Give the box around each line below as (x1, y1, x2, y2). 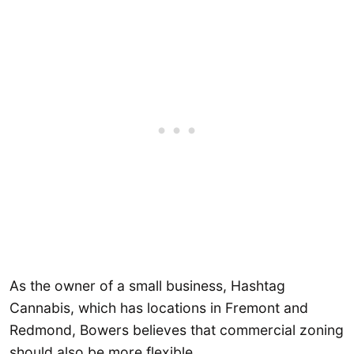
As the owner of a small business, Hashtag (9, 277, 285, 295)
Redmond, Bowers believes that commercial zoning (9, 322, 344, 339)
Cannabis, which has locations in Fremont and (9, 299, 308, 317)
